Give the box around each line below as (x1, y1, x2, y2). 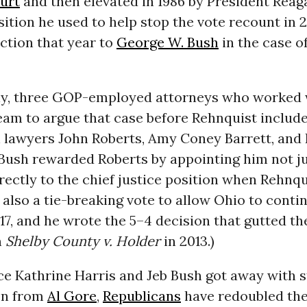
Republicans (102, 286, 181, 304)
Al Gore (47, 286, 97, 304)
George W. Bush (116, 33, 219, 51)
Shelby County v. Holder (5, 232, 160, 249)
